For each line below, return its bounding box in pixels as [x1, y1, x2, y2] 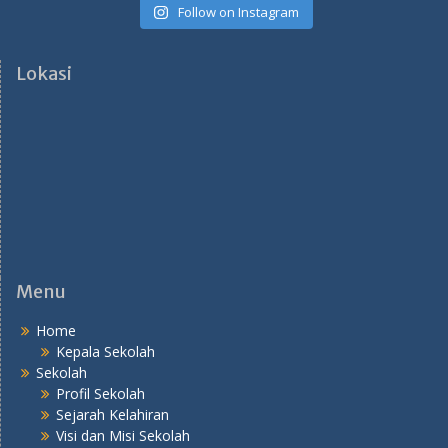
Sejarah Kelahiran [56, 404, 169, 424]
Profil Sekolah [56, 383, 145, 403]
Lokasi [16, 61, 72, 85]
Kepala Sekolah [56, 341, 155, 361]
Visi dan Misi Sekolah [56, 425, 190, 445]
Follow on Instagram [177, 2, 299, 21]
